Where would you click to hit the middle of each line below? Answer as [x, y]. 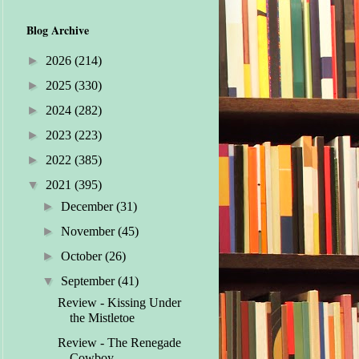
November [89, 232]
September [89, 281]
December [88, 207]
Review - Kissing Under [120, 303]
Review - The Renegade [120, 343]
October [83, 256]
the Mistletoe [103, 318]
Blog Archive [57, 30]
